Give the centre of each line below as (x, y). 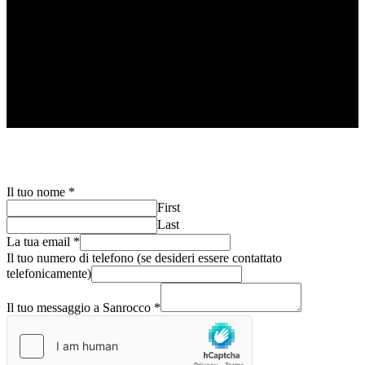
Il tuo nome (37, 192)
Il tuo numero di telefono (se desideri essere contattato (144, 258)
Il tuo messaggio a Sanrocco (80, 308)
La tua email (40, 242)
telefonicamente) (49, 273)
